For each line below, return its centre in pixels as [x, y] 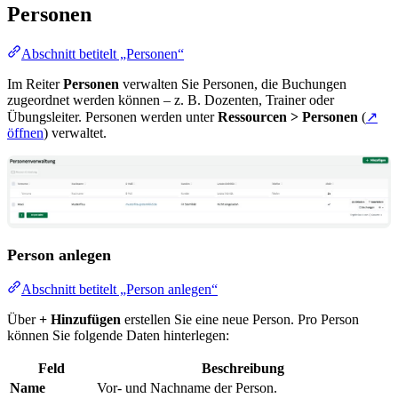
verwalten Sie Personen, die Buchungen [233, 84]
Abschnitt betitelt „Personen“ [103, 54]
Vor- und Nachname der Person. [187, 388]
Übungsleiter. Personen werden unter [112, 117]
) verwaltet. [75, 133]
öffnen [25, 133]
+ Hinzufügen [80, 320]
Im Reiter [35, 84]
